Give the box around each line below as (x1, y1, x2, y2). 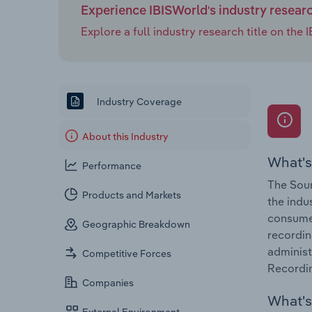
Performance (82, 159, 142, 173)
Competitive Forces (82, 247, 172, 260)
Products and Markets (82, 189, 182, 202)
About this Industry (82, 130, 169, 143)
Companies (82, 276, 134, 290)
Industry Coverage (95, 95, 182, 108)
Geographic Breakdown (82, 218, 191, 231)
